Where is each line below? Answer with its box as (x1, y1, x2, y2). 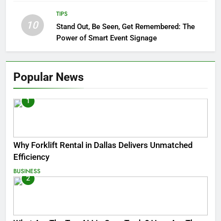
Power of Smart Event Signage (56, 33, 157, 42)
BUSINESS (13, 167, 40, 176)
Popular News (13, 70, 84, 84)
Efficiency (13, 152, 49, 162)
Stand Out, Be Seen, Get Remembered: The (56, 22, 195, 31)
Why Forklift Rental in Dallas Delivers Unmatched (13, 141, 193, 150)
